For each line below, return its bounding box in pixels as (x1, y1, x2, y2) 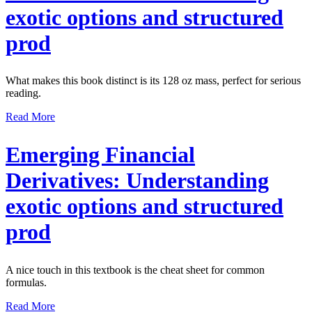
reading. (6, 87, 41, 100)
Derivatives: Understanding (6, 168, 269, 194)
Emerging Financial (6, 142, 195, 168)
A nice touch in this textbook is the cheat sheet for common (6, 263, 265, 276)
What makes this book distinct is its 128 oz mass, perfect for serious (6, 75, 301, 87)
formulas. (6, 276, 47, 288)
